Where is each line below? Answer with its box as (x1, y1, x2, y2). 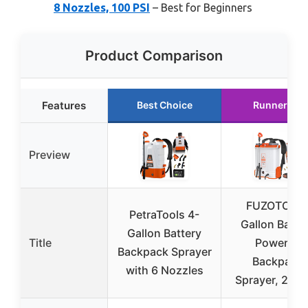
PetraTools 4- (129, 208, 199, 222)
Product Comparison (85, 47, 223, 65)
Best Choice (136, 99, 192, 111)
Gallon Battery (127, 226, 201, 241)
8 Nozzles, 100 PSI (54, 1, 150, 14)
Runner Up (253, 99, 302, 111)
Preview (29, 148, 70, 162)
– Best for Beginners (150, 1, 252, 14)
